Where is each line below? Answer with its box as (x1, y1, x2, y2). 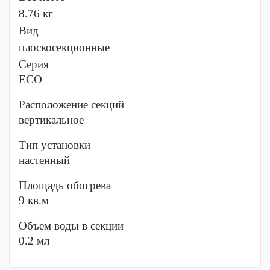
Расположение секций (19, 98, 124, 111)
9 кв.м (19, 194, 49, 207)
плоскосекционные (19, 41, 110, 54)
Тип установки (19, 139, 90, 151)
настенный (19, 154, 70, 166)
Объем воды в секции (19, 219, 124, 232)
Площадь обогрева (19, 179, 111, 192)
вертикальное (19, 113, 84, 126)
